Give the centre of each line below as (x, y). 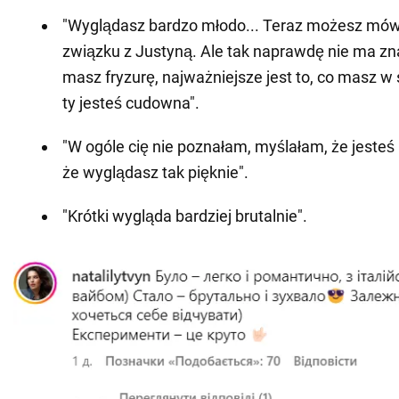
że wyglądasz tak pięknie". (155, 172)
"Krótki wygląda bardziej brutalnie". (185, 216)
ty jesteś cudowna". (131, 102)
